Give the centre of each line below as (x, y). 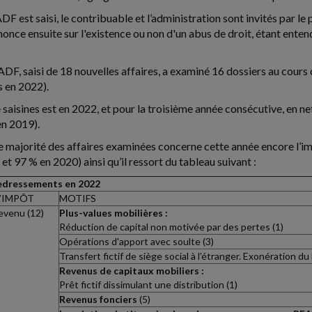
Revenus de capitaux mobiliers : (132, 271)
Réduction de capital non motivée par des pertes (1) (171, 227)
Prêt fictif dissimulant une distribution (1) (148, 284)
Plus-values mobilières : (114, 213)
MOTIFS (78, 198)
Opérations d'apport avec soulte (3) (136, 241)
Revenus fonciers (98, 299)
